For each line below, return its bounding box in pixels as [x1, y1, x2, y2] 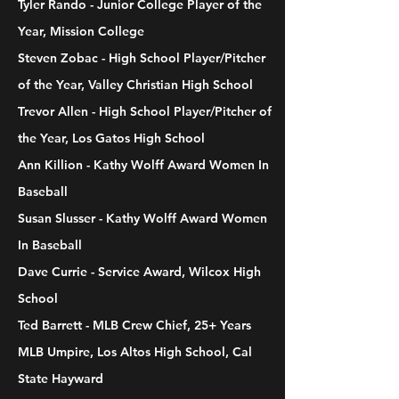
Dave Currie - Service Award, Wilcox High [18, 264, 261, 280]
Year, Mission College [18, 23, 144, 39]
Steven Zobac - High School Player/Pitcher [18, 50, 265, 66]
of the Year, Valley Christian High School [18, 77, 253, 93]
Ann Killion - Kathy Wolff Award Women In [18, 157, 269, 173]
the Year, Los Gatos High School [18, 130, 205, 146]
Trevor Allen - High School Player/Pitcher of [18, 103, 272, 119]
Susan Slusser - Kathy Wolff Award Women [18, 210, 267, 226]
